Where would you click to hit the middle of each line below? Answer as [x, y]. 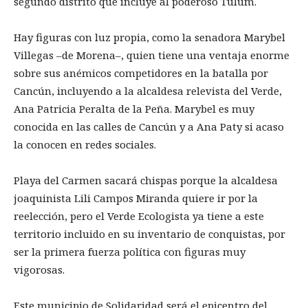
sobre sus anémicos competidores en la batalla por [141, 73]
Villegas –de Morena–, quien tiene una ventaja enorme [152, 55]
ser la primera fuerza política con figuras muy [130, 251]
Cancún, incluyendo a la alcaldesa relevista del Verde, [148, 90]
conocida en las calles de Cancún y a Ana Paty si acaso [149, 126]
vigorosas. [39, 269]
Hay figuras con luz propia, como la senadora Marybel [150, 37]
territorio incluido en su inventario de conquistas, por [150, 233]
